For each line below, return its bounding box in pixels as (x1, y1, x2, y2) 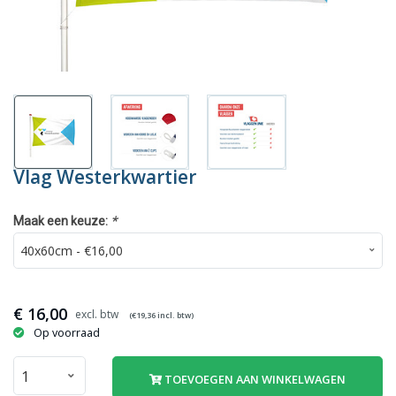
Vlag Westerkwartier (13, 164, 196, 189)
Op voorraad (34, 325, 100, 341)
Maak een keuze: (13, 213, 110, 228)
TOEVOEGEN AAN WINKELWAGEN (162, 371, 346, 388)
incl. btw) (156, 309, 194, 322)
